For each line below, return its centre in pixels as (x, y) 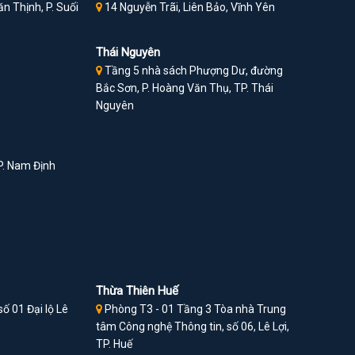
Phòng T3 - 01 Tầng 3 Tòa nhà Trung (194, 309)
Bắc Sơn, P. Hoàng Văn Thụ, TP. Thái (184, 88)
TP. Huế (114, 344)
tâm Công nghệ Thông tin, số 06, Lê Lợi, (192, 327)
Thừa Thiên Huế (137, 291)
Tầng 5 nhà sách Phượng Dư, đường (192, 71)
